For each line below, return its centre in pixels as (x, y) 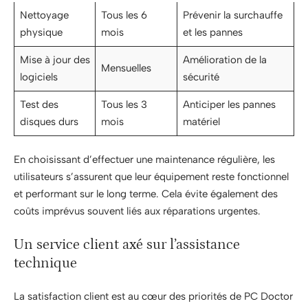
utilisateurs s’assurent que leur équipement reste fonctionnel (151, 177)
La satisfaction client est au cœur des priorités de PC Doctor (153, 296)
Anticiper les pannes (229, 104)
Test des (39, 104)
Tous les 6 (124, 15)
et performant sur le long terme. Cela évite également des (146, 194)
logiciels (38, 77)
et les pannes (212, 32)
